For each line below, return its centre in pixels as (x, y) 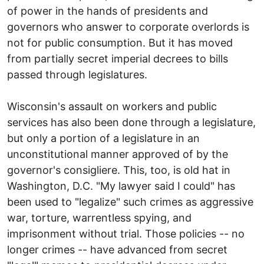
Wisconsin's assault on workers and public (112, 106)
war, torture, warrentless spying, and (99, 217)
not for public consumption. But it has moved (120, 42)
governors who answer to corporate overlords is (128, 27)
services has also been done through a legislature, (131, 122)
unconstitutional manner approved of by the (118, 154)
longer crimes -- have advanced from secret (117, 249)
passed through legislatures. (77, 74)
